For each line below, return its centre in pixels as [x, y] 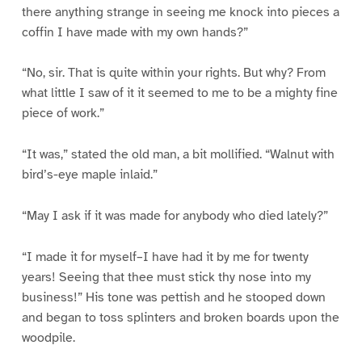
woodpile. [48, 338]
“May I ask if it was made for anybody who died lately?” [175, 216]
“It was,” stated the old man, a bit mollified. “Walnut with [178, 155]
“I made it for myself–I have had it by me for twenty [165, 257]
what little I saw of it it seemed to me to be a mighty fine [179, 93]
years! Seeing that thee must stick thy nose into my [166, 278]
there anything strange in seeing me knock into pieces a [180, 12]
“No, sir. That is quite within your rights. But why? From [173, 73]
